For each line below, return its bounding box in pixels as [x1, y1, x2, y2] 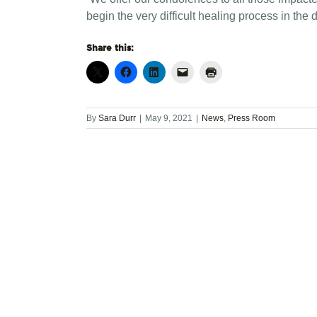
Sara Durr [98, 113, 136, 123]
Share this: [86, 42, 134, 53]
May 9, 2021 [145, 113, 192, 123]
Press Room [228, 113, 275, 123]
